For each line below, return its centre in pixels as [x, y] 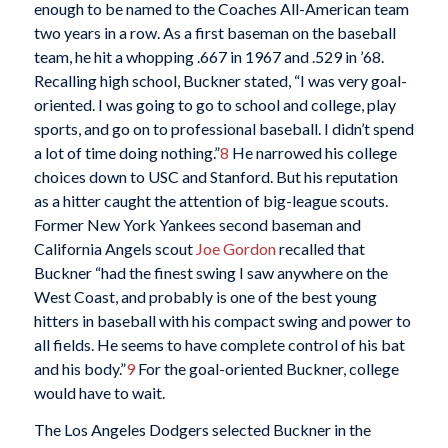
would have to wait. [99, 392]
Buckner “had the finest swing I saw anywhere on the [210, 272]
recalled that [320, 248]
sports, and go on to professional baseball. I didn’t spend [223, 128]
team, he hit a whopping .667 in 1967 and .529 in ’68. [208, 56]
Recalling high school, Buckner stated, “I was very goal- [220, 80]
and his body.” [79, 368]
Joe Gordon [235, 248]
